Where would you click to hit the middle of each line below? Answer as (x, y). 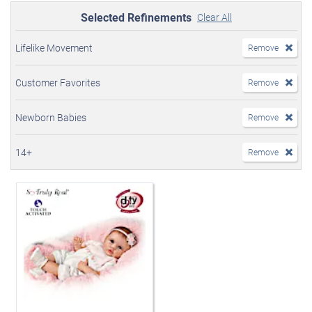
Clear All (214, 17)
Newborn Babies (51, 118)
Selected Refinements (136, 17)
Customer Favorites (58, 83)
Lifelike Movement (54, 48)
